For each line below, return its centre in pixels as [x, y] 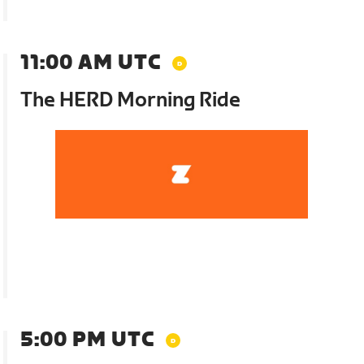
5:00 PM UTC [88, 340]
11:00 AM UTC [91, 63]
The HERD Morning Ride [131, 100]
